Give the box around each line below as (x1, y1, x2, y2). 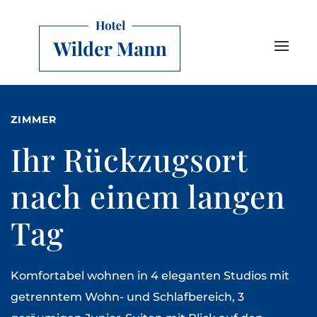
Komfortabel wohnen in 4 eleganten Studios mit (11, 269, 289, 282)
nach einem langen (11, 175, 286, 217)
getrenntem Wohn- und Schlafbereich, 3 (11, 290, 244, 304)
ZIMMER (11, 113, 57, 126)
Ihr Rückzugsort (11, 138, 248, 180)
